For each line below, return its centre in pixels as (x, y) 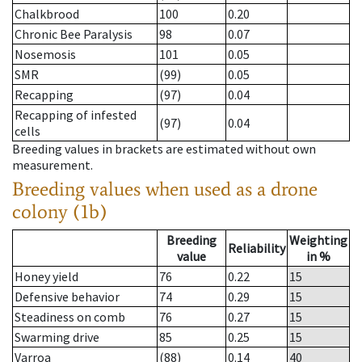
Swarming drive (57, 337)
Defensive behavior (67, 297)
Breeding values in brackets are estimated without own (164, 149)
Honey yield (46, 277)
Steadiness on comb (70, 317)
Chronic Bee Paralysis (74, 34)
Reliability (257, 248)
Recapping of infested (76, 115)
